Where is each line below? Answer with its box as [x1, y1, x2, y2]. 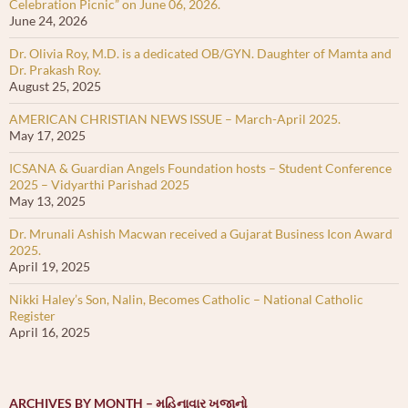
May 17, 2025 [9, 127, 86, 143]
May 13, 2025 [9, 192, 86, 209]
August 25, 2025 [9, 77, 101, 94]
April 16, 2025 [9, 323, 90, 340]
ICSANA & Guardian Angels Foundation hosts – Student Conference [9, 159, 392, 176]
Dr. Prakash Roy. [9, 61, 101, 77]
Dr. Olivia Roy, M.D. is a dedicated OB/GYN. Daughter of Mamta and [9, 45, 392, 61]
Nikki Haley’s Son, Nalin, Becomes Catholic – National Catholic [9, 291, 363, 307]
